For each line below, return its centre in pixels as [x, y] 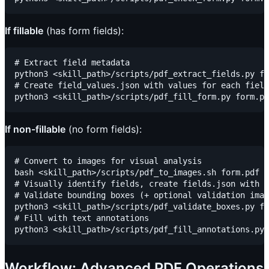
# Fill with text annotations [82, 218]
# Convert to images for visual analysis [108, 161]
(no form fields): [104, 129]
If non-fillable [35, 129]
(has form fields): [83, 31]
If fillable [24, 31]
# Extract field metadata [72, 63]
